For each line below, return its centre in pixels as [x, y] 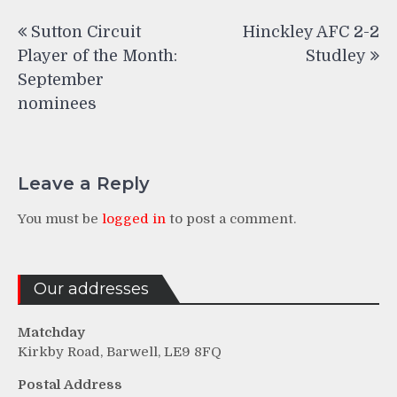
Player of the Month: [97, 55]
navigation [78, 45]
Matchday [51, 333]
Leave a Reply [84, 184]
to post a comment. [231, 219]
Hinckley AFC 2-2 [311, 31]
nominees [57, 103]
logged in [134, 219]
